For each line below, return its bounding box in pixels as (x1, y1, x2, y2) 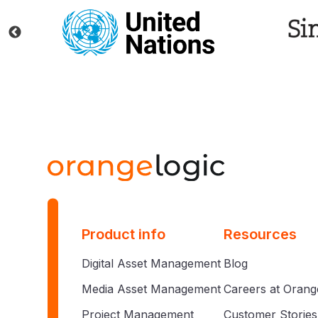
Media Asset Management (82, 281, 221, 296)
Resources (224, 225, 297, 243)
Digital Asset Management (82, 256, 221, 270)
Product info (82, 225, 165, 243)
